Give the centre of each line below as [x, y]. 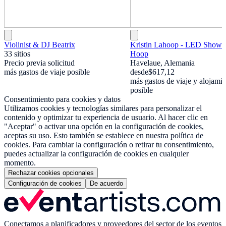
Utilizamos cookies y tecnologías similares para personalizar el [103, 108]
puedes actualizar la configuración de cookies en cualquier [96, 154]
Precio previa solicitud [39, 63]
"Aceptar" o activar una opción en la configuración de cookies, [104, 127]
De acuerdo [106, 184]
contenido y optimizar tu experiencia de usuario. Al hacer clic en [106, 118]
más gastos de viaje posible [47, 72]
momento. [20, 163]
